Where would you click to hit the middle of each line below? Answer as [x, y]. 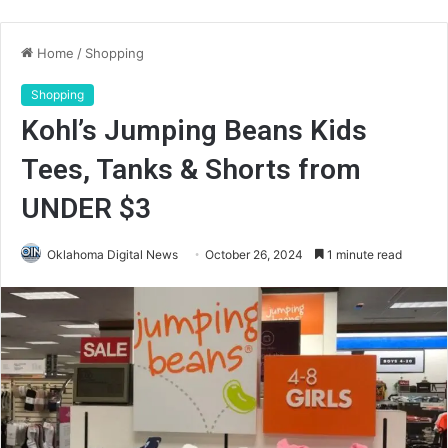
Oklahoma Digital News [112, 254]
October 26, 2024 [254, 254]
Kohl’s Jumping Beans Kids [194, 130]
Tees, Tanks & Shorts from [191, 169]
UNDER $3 [86, 208]
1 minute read [363, 254]
